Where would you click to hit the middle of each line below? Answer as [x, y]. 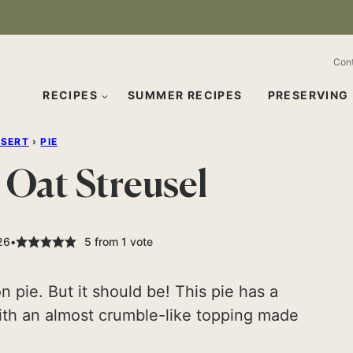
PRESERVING [308, 95]
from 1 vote [122, 242]
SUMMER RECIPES [185, 95]
